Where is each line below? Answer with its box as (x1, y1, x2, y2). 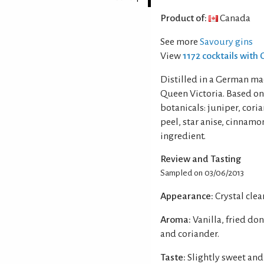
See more (160, 36, 200, 47)
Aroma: (160, 214, 191, 225)
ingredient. (160, 130, 206, 141)
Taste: (160, 252, 186, 263)
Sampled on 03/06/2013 (160, 168, 244, 177)
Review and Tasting (160, 153, 241, 164)
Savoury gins (200, 36, 253, 47)
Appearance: (160, 190, 213, 202)
